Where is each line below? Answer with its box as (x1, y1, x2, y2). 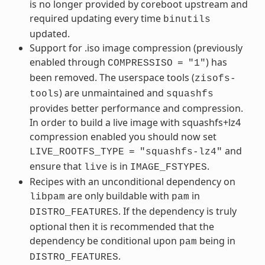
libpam (29, 191, 65, 202)
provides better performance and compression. (29, 101, 243, 115)
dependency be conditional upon (29, 234, 179, 247)
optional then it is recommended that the (29, 219, 214, 233)
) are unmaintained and (59, 86, 166, 99)
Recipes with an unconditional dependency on (29, 174, 235, 188)
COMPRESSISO (107, 57, 173, 69)
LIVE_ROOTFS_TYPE (29, 146, 124, 157)
